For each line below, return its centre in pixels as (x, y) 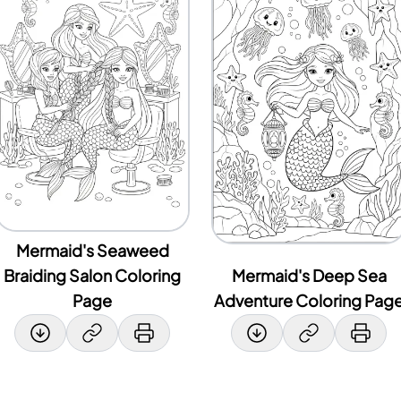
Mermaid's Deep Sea (309, 277)
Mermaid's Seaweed (92, 252)
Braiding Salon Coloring (92, 277)
